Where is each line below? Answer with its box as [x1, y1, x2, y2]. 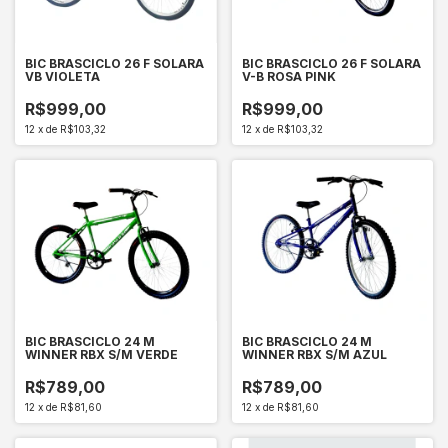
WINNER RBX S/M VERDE [25, 347, 178, 363]
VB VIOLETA [25, 68, 100, 84]
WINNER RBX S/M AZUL [241, 347, 387, 363]
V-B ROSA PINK [241, 68, 336, 84]
